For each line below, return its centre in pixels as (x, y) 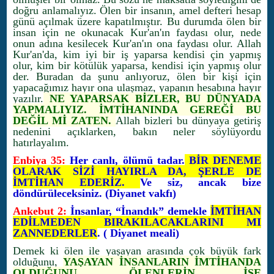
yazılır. (28, 98)
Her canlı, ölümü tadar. (125, 160)
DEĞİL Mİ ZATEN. (64, 120)
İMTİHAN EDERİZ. (77, 182)
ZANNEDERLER (55, 233)
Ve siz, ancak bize (201, 182)
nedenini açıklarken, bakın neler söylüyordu (137, 131)
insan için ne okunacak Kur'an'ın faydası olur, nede (137, 32)
